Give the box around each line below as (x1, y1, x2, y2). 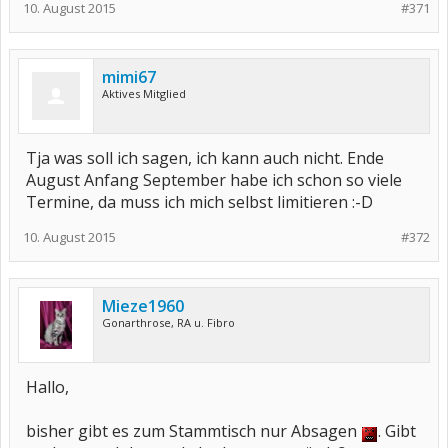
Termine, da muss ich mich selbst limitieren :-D (26, 191, 373, 214)
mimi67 (102, 66, 156, 89)
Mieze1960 (102, 295, 184, 318)
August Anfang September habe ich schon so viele (26, 169, 402, 192)
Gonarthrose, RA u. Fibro (102, 315, 235, 331)
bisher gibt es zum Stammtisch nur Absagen (26, 420, 361, 443)
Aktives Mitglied (102, 86, 186, 102)
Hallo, (26, 376, 69, 399)
